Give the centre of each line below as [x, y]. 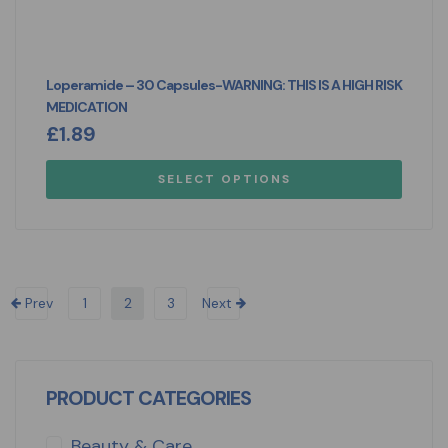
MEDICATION [86, 106]
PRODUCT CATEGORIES [148, 397]
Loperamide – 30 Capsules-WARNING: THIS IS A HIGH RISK [224, 84]
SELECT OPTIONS [224, 178]
